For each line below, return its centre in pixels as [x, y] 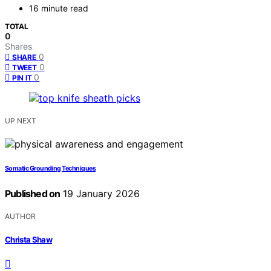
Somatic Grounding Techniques [50, 169]
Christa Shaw [29, 239]
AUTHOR [20, 217]
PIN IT [22, 78]
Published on [33, 194]
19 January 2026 [100, 194]
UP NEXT [21, 121]
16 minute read [59, 8]
